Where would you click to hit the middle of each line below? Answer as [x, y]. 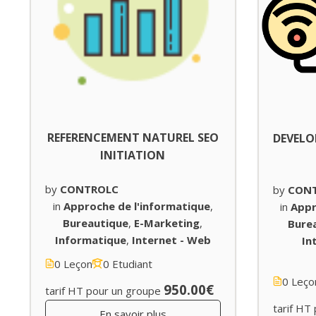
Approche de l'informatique [136, 206]
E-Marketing [167, 223]
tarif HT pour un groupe [103, 290]
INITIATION [133, 155]
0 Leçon [73, 263]
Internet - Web [171, 239]
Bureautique [96, 223]
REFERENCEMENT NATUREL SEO [133, 137]
